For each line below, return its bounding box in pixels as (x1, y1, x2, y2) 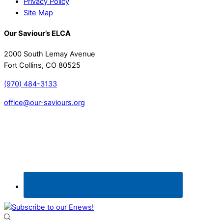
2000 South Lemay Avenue (4, 50, 95, 59)
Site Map (24, 8, 53, 17)
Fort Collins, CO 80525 (4, 61, 81, 70)
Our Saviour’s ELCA (4, 29, 71, 38)
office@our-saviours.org (4, 98, 85, 107)
